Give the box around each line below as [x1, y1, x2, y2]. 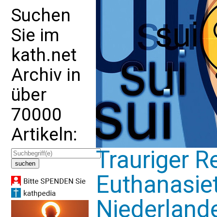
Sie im [11, 25, 60, 46]
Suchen [11, 5, 71, 26]
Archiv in [11, 64, 81, 85]
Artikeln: [11, 124, 77, 145]
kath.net [11, 45, 77, 65]
